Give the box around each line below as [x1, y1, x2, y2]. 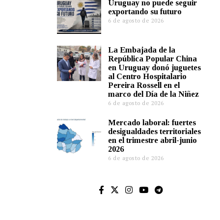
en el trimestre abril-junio [108, 136, 197, 145]
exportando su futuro [108, 7, 182, 17]
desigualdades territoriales [108, 127, 201, 137]
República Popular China [108, 54, 197, 63]
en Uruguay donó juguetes [108, 62, 201, 72]
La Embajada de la [108, 45, 176, 55]
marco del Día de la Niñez [108, 89, 199, 99]
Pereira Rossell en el [108, 80, 180, 90]
